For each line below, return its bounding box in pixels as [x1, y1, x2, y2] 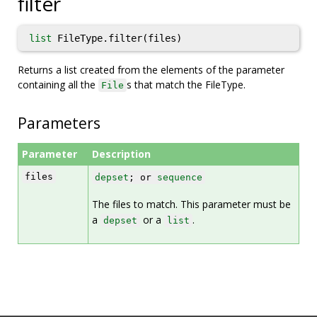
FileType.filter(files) [52, 33, 182, 44]
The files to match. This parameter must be [92, 197, 291, 211]
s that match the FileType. [127, 78, 246, 91]
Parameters [18, 113, 100, 133]
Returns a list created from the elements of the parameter [18, 63, 284, 76]
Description [92, 147, 151, 161]
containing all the [18, 78, 98, 91]
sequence [157, 172, 202, 183]
